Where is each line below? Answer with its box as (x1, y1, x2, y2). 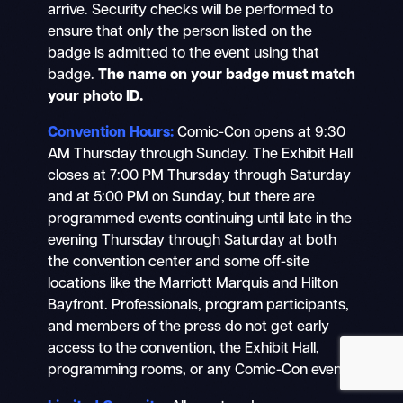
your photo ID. (47, 90, 143, 105)
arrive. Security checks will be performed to (47, 4, 333, 19)
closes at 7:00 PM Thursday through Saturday (47, 169, 351, 184)
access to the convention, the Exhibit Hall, (47, 342, 319, 357)
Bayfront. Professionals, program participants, (47, 299, 349, 314)
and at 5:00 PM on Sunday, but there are (47, 191, 315, 206)
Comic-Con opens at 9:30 (173, 126, 345, 141)
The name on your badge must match (97, 68, 355, 84)
